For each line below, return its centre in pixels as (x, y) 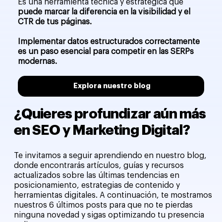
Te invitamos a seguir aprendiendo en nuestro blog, (110, 156)
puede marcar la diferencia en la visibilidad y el (104, 12)
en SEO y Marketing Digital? (102, 130)
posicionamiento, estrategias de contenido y (97, 186)
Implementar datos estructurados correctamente (109, 42)
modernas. (38, 62)
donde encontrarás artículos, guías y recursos (99, 166)
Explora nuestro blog (112, 86)
